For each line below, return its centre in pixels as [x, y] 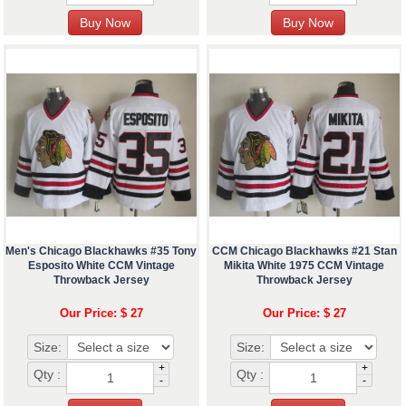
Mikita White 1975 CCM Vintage [304, 266]
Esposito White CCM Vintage [101, 266]
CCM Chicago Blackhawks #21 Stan [304, 251]
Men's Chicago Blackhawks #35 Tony [101, 251]
